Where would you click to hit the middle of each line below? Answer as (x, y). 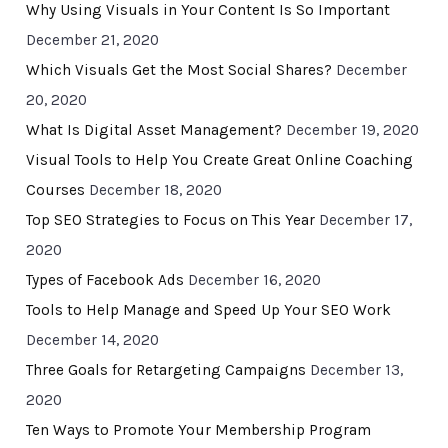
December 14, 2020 (92, 340)
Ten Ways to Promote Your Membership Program (198, 430)
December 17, (365, 220)
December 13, (356, 370)
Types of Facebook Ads (104, 280)
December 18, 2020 (155, 190)
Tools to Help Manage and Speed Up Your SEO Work (208, 310)
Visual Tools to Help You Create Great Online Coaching (219, 160)
